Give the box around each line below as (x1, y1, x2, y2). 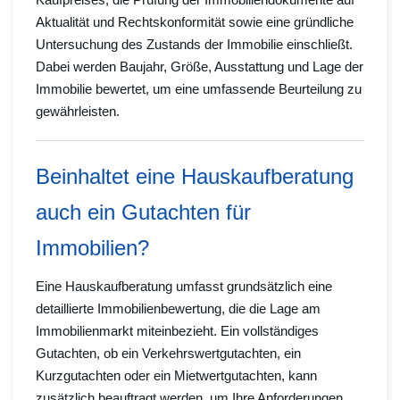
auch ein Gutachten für (36, 200, 251, 225)
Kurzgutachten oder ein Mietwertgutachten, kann (36, 368, 317, 384)
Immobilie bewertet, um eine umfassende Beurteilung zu (36, 81, 362, 97)
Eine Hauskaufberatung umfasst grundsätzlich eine (36, 279, 332, 295)
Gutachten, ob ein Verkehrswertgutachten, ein (36, 346, 301, 362)
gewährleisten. (36, 104, 120, 120)
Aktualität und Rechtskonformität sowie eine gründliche (36, 14, 354, 30)
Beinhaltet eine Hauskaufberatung (36, 164, 354, 189)
